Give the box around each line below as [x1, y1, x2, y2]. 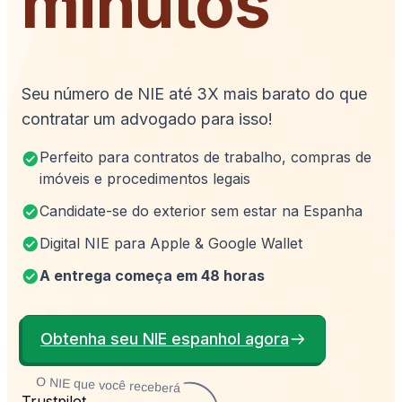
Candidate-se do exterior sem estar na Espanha [39, 202, 363, 221]
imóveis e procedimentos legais [39, 170, 250, 188]
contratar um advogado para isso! [22, 109, 273, 129]
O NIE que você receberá [35, 374, 181, 396]
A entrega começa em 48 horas [39, 267, 265, 285]
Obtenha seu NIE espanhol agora [40, 329, 289, 349]
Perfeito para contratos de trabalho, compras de [39, 148, 371, 167]
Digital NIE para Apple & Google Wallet [39, 234, 302, 253]
